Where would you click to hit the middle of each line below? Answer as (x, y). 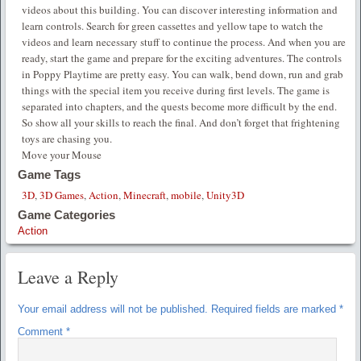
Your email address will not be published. (113, 309)
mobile (186, 195)
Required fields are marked (275, 309)
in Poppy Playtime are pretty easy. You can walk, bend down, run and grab (183, 75)
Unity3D (225, 195)
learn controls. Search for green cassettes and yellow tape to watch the (172, 26)
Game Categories (66, 215)
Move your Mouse (62, 155)
